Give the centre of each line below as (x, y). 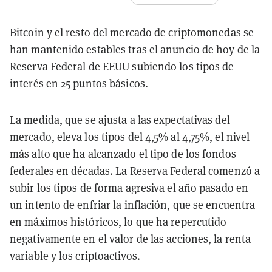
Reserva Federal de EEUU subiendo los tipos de (122, 66)
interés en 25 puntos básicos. (79, 83)
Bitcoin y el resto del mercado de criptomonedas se (132, 32)
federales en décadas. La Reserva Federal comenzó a (135, 171)
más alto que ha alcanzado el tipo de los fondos (123, 154)
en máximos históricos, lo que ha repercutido (118, 222)
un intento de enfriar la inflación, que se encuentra (133, 205)
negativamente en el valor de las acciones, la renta (131, 239)
